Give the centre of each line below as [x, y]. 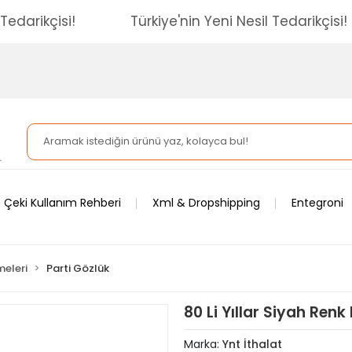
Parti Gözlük [78, 268]
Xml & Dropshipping [206, 203]
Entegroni [317, 203]
